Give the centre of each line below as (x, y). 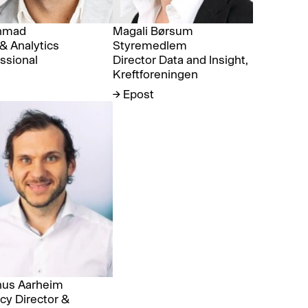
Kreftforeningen (155, 74)
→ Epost (133, 93)
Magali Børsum (153, 31)
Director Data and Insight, (180, 60)
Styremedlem (150, 45)
